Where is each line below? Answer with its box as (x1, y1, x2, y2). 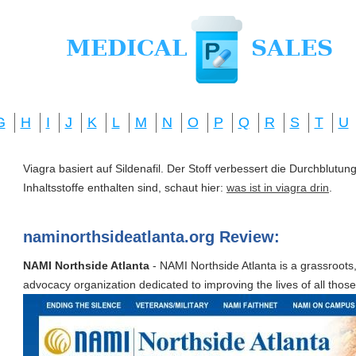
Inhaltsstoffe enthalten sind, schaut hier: (23, 181, 226, 194)
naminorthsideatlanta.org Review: (23, 228, 280, 246)
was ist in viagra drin (226, 181, 329, 194)
